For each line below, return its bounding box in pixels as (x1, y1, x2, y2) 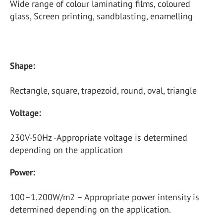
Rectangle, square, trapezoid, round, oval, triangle (10, 85, 197, 97)
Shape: (10, 60, 35, 72)
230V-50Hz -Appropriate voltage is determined (10, 132, 187, 144)
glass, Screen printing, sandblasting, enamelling (10, 10, 193, 22)
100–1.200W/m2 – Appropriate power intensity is (10, 191, 199, 203)
